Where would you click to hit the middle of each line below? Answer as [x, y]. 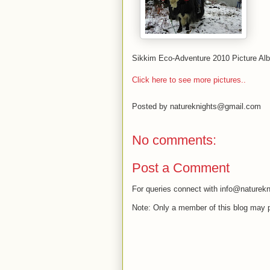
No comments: [174, 140]
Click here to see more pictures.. [189, 80]
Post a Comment [181, 168]
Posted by [151, 107]
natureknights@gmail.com [215, 107]
